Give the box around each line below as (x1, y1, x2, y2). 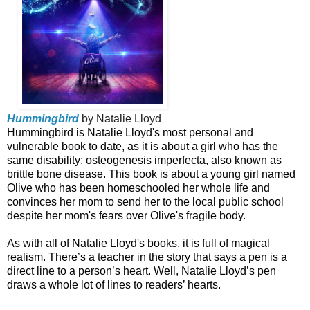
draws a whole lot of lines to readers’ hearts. (7, 278, 221, 291)
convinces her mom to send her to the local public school (7, 195, 284, 208)
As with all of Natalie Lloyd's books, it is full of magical (7, 237, 270, 249)
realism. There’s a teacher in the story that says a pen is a (7, 250, 287, 263)
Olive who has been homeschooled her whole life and (7, 181, 270, 194)
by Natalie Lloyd (79, 112, 161, 125)
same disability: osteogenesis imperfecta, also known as (7, 154, 282, 166)
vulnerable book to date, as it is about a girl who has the (7, 140, 278, 152)
